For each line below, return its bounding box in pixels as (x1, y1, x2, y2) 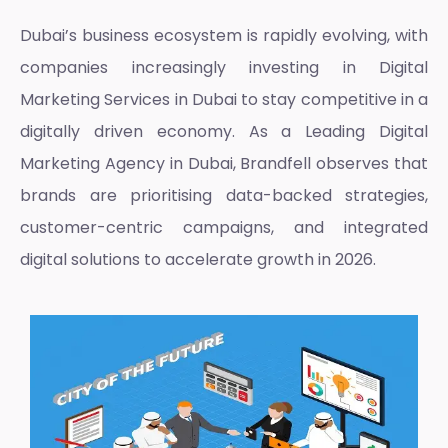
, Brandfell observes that (232, 152, 428, 176)
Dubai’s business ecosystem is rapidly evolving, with (20, 24, 428, 48)
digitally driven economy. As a (20, 120, 306, 144)
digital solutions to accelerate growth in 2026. (20, 248, 376, 272)
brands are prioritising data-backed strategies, (20, 184, 428, 208)
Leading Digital (305, 120, 429, 144)
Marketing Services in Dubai (20, 88, 237, 112)
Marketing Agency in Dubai (20, 152, 233, 176)
